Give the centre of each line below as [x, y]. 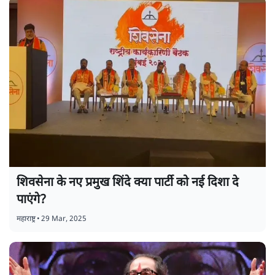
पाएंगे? [31, 200]
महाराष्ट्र [26, 219]
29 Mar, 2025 [64, 219]
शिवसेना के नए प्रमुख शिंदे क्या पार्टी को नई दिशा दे [128, 183]
